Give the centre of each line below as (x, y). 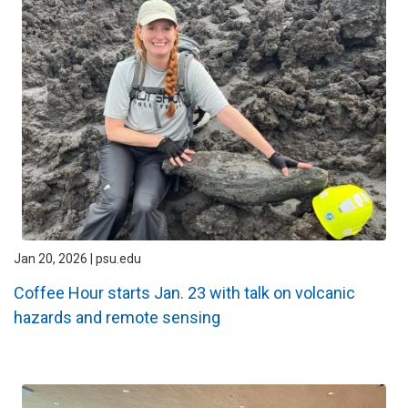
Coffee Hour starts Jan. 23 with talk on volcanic (184, 292)
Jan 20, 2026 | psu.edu (77, 259)
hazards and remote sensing (117, 317)
